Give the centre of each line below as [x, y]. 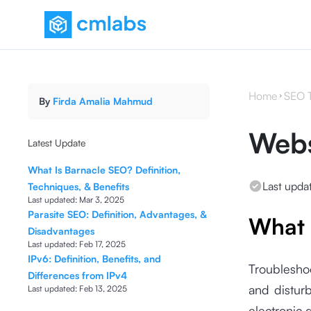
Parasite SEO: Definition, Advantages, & [117, 214]
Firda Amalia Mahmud [103, 101]
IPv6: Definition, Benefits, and [94, 259]
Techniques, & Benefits [78, 186]
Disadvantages [61, 231]
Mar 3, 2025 [102, 200]
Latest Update [57, 143]
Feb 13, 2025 [103, 288]
